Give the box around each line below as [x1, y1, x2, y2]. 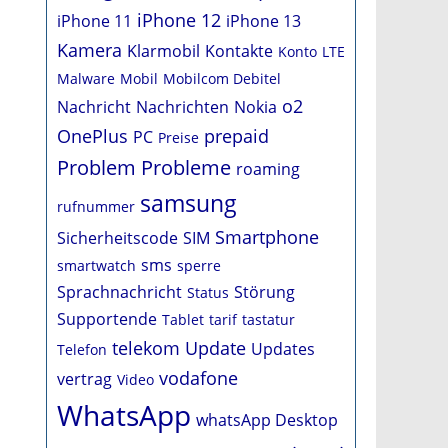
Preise [158, 128, 199, 147]
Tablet [162, 310, 204, 329]
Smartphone [215, 225, 319, 249]
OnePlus [57, 124, 128, 148]
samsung [140, 187, 237, 219]
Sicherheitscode [57, 227, 178, 249]
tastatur [242, 310, 295, 329]
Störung [234, 281, 295, 303]
